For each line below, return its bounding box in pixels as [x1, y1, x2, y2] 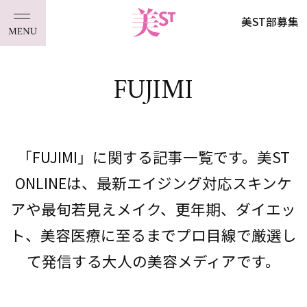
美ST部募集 [241, 14, 299, 29]
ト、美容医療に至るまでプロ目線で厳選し [10, 224, 297, 246]
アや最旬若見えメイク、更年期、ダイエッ [11, 198, 296, 220]
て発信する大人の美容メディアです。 [27, 250, 280, 272]
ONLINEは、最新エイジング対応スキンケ [15, 172, 292, 194]
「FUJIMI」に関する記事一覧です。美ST [17, 146, 290, 168]
